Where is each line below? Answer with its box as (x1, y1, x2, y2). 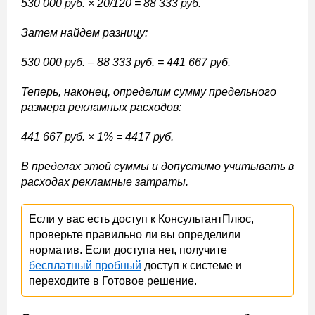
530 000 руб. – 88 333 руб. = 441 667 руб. (21, 56, 231, 69)
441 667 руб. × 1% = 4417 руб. (21, 131, 174, 143)
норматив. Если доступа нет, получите (29, 244, 227, 257)
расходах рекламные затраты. (21, 176, 188, 188)
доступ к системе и (141, 259, 242, 272)
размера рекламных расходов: (21, 101, 181, 114)
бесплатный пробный (29, 259, 141, 272)
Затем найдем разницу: (21, 27, 148, 39)
